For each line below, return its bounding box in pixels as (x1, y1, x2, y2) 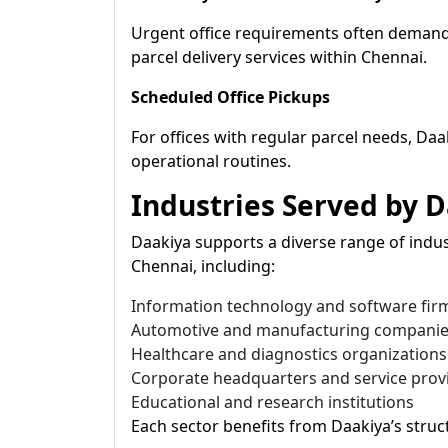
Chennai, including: (131, 255, 275, 277)
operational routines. (131, 150, 291, 172)
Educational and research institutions (131, 391, 414, 413)
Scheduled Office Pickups (131, 86, 330, 108)
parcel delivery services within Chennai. (131, 46, 427, 68)
